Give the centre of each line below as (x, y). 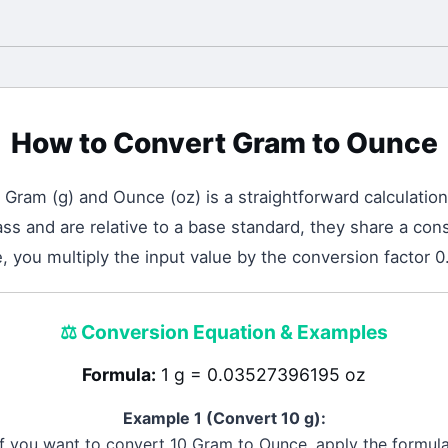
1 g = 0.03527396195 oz (263, 374)
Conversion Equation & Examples (232, 332)
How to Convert (121, 143)
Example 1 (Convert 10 (213, 418)
